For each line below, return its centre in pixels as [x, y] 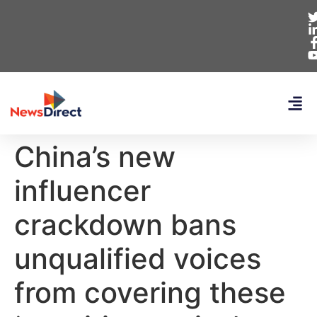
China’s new [95, 157]
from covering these [150, 293]
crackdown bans [125, 225]
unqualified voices [138, 259]
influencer [82, 191]
